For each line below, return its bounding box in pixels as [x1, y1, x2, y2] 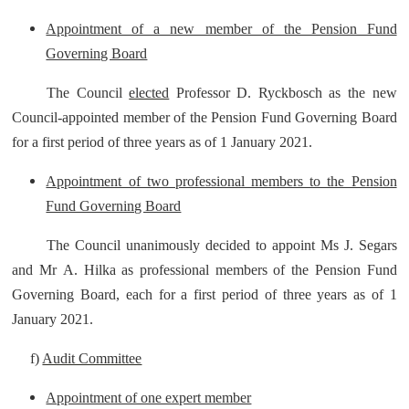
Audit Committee [42, 351, 142, 366]
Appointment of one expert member [46, 390, 252, 405]
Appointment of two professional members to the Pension [46, 173, 397, 189]
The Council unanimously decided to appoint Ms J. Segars [47, 237, 397, 253]
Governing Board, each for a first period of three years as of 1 [12, 287, 397, 302]
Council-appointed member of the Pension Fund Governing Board [12, 110, 397, 125]
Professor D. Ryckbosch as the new [169, 85, 397, 100]
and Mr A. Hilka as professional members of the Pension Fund [12, 262, 397, 278]
